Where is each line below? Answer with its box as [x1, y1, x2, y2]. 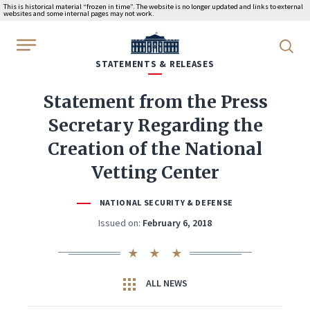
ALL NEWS [143, 277, 188, 289]
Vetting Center [91, 161, 219, 183]
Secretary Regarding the [47, 114, 263, 136]
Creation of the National [48, 138, 262, 160]
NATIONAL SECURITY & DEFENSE [99, 197, 233, 208]
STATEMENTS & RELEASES [95, 58, 215, 70]
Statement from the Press [42, 91, 268, 113]
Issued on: [98, 217, 140, 229]
